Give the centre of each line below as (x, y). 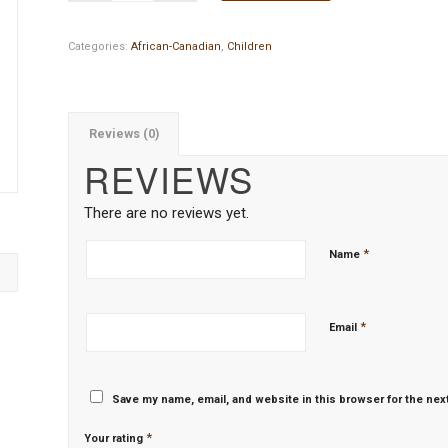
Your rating (115, 438)
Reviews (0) (124, 134)
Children (250, 47)
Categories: (100, 47)
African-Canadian (176, 47)
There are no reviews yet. (167, 213)
